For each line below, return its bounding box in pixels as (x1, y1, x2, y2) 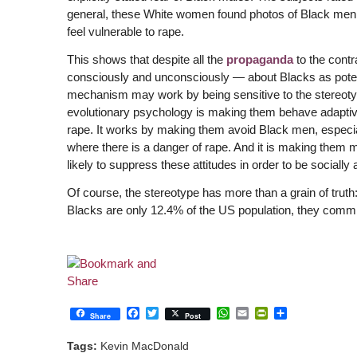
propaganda (226, 53, 293, 66)
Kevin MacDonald (100, 340, 189, 353)
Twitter (158, 305, 196, 320)
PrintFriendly (267, 305, 340, 320)
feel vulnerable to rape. (66, 25, 184, 39)
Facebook (139, 305, 196, 320)
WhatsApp (229, 305, 288, 320)
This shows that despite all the (66, 53, 226, 66)
